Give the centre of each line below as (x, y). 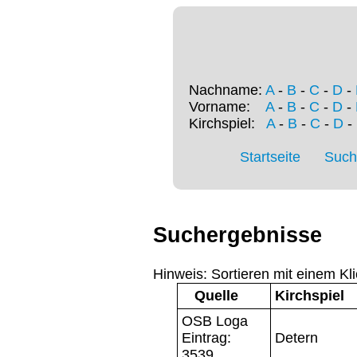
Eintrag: (206, 337)
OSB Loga (215, 321)
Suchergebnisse (237, 235)
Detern (296, 337)
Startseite (270, 157)
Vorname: (227, 107)
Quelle (216, 295)
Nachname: (227, 90)
